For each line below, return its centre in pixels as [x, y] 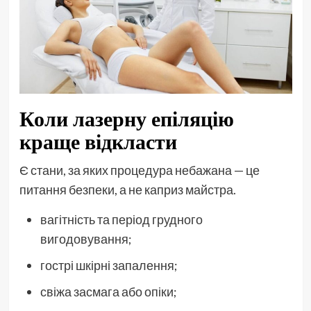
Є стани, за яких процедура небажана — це [139, 170]
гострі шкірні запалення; [109, 266]
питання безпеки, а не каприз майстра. [127, 190]
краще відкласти [98, 142]
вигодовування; [86, 239]
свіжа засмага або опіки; [108, 292]
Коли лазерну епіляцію [126, 119]
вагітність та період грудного [121, 220]
